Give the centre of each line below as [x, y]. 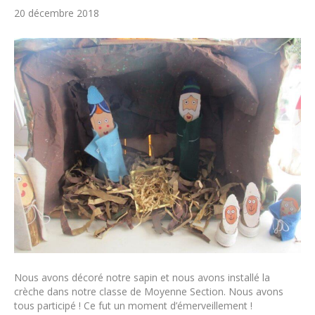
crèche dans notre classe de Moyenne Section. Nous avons [149, 291]
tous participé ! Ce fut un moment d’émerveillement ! [133, 305]
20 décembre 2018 [57, 13]
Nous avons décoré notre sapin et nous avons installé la [142, 277]
